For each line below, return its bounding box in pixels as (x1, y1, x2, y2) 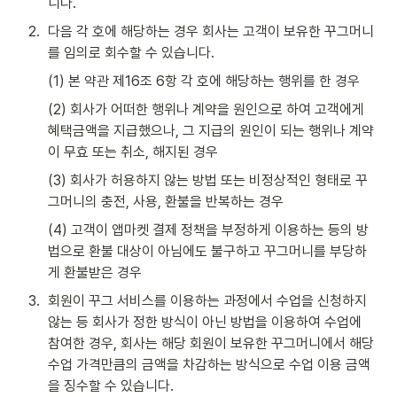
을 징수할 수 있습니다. (48, 377, 174, 394)
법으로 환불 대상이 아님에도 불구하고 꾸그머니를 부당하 (48, 242, 367, 260)
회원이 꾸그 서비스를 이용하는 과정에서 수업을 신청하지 (48, 292, 367, 309)
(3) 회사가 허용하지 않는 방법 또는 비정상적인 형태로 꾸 (48, 171, 368, 189)
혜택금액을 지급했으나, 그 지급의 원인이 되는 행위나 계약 (48, 121, 374, 139)
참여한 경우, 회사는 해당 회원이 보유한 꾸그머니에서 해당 (48, 334, 374, 352)
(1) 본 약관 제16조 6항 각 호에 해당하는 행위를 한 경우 (48, 72, 360, 90)
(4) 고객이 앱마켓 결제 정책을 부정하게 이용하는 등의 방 (48, 221, 369, 238)
